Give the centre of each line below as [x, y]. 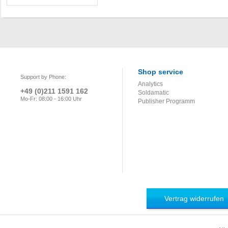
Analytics [150, 84]
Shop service [161, 72]
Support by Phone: [43, 77]
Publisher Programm [166, 102]
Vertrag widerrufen [194, 199]
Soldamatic [153, 93]
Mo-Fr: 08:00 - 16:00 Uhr [51, 99]
